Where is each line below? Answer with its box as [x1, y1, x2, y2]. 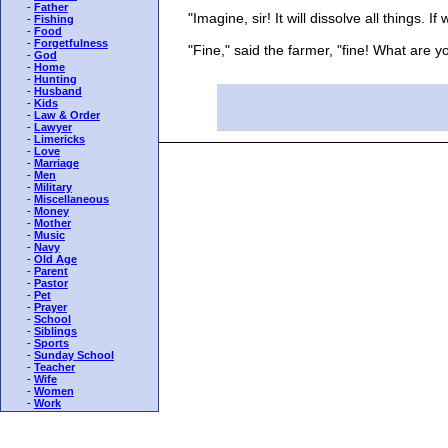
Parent [34, 265, 68, 277]
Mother [34, 217, 71, 229]
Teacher [34, 361, 75, 373]
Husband [34, 85, 82, 97]
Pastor [34, 277, 68, 289]
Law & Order [34, 109, 100, 121]
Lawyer [34, 121, 72, 133]
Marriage [34, 157, 79, 169]
